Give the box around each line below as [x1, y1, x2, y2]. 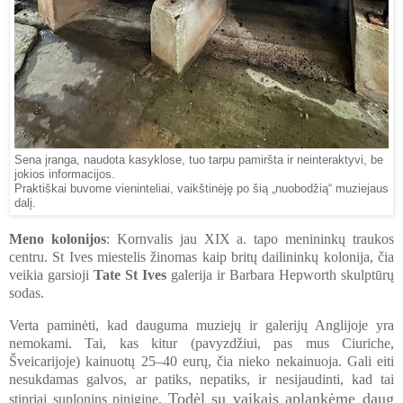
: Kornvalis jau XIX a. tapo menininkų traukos [105, 231, 394, 247]
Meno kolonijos [9, 231, 106, 247]
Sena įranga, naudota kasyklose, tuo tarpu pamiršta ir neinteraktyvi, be [14, 154, 383, 167]
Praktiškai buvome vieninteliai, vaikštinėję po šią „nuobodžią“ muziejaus [14, 183, 389, 196]
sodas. [9, 285, 48, 301]
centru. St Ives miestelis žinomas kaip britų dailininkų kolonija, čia [9, 249, 394, 265]
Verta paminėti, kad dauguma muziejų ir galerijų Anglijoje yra [9, 317, 394, 333]
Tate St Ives [94, 267, 166, 283]
